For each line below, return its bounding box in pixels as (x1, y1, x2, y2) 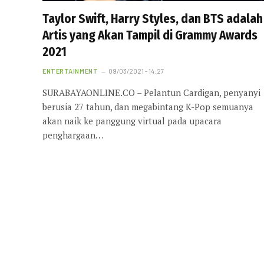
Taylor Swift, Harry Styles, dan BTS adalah (42, 11, 263, 27)
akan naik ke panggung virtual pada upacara (42, 115, 222, 127)
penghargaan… (42, 129, 103, 141)
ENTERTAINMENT (42, 67, 98, 75)
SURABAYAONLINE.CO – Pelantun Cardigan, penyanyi (42, 87, 260, 99)
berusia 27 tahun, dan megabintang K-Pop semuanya (42, 101, 253, 113)
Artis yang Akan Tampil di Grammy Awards (42, 28, 258, 44)
